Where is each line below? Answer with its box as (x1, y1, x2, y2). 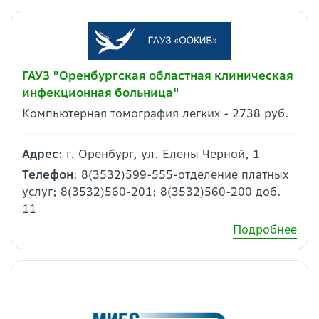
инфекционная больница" (22, 85, 179, 100)
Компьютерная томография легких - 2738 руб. (22, 106, 289, 121)
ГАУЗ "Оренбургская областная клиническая (22, 68, 293, 83)
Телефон (22, 167, 73, 182)
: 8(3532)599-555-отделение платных (73, 167, 288, 182)
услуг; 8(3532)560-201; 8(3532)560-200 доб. (22, 184, 281, 199)
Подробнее (233, 222, 297, 237)
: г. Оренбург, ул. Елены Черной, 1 (58, 147, 260, 162)
